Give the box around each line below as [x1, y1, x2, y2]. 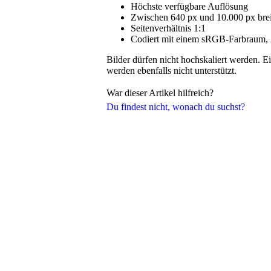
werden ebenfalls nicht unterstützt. [106, 65, 237, 76]
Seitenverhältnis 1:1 [131, 22, 206, 33]
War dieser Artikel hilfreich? [106, 88, 214, 99]
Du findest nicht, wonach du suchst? [106, 101, 245, 112]
